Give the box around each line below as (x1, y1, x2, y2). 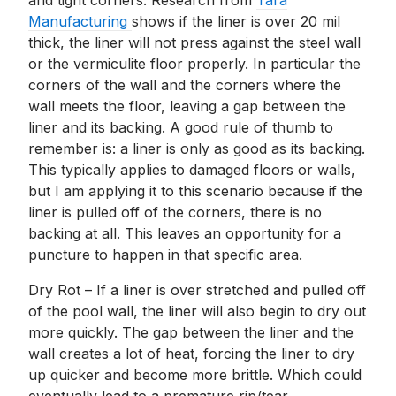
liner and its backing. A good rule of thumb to (28, 118, 333, 136)
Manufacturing (28, 12, 132, 30)
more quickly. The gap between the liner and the (28, 324, 354, 341)
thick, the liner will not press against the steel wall (28, 34, 361, 51)
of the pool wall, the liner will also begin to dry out (28, 302, 366, 320)
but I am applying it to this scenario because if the (28, 182, 362, 200)
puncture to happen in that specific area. (28, 246, 302, 263)
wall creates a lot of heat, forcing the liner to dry (28, 345, 354, 362)
